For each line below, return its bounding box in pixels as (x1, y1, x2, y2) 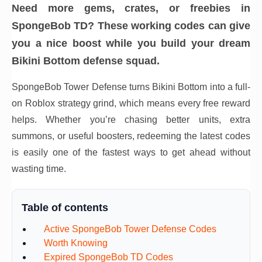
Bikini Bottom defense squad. (12, 55, 160, 67)
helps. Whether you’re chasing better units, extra (12, 115, 250, 125)
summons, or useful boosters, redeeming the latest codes (12, 131, 250, 141)
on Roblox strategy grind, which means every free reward (12, 98, 250, 108)
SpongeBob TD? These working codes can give (12, 20, 250, 32)
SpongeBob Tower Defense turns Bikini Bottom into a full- (12, 82, 250, 92)
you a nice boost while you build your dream (12, 37, 250, 49)
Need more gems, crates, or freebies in (12, 2, 250, 14)
